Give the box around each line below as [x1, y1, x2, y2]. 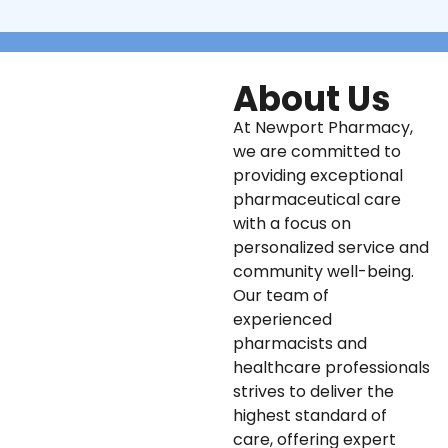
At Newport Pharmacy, [232, 115, 413, 139]
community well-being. [232, 259, 414, 283]
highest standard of [232, 403, 387, 427]
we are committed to [232, 139, 401, 163]
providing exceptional [232, 163, 403, 187]
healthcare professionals [232, 355, 430, 379]
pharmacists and [232, 331, 367, 355]
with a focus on [232, 211, 351, 235]
